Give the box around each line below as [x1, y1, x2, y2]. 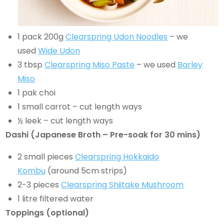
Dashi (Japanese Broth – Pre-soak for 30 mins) [5, 128, 201, 140]
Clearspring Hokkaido [75, 150, 159, 162]
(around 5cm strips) [45, 164, 127, 176]
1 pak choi [17, 86, 58, 98]
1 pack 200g [17, 30, 66, 42]
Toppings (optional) [5, 206, 89, 218]
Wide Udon [38, 44, 80, 56]
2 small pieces [17, 150, 75, 162]
